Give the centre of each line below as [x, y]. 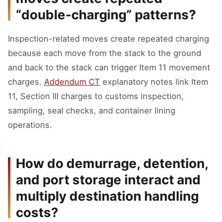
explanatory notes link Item [154, 82]
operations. [30, 125]
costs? [37, 212]
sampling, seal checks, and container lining [92, 111]
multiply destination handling [107, 196]
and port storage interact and [108, 180]
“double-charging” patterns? [106, 15]
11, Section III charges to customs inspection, [96, 96]
